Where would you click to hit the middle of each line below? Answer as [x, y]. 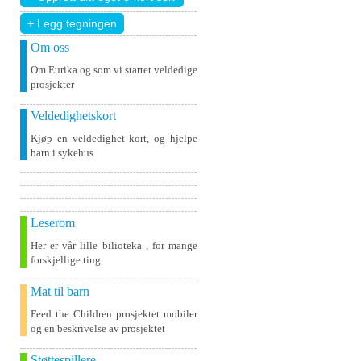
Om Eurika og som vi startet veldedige [114, 70]
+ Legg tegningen [72, 23]
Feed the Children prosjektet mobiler [114, 314]
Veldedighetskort [73, 116]
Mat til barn [60, 291]
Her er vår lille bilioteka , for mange [114, 245]
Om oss [50, 47]
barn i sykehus [62, 153]
